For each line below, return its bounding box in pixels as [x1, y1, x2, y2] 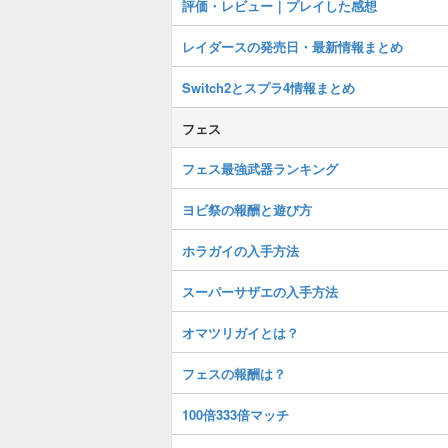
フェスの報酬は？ [182, 364, 286, 383]
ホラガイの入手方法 [182, 241, 299, 260]
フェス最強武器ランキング [182, 159, 338, 178]
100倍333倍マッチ [182, 405, 289, 424]
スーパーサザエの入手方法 [182, 282, 338, 301]
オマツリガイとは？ [182, 323, 299, 342]
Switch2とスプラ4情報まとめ [182, 78, 355, 97]
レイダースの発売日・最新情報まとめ [182, 37, 403, 56]
